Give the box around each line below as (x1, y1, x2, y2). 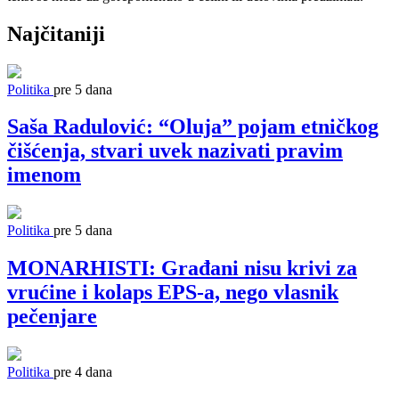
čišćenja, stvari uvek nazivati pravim (7, 139, 343, 163)
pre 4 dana (53, 364, 112, 380)
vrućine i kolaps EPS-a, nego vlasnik (7, 281, 338, 305)
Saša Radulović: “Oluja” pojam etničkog (7, 115, 379, 139)
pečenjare (7, 305, 97, 329)
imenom (7, 163, 81, 187)
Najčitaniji (7, 21, 105, 45)
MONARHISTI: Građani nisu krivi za (7, 256, 357, 281)
